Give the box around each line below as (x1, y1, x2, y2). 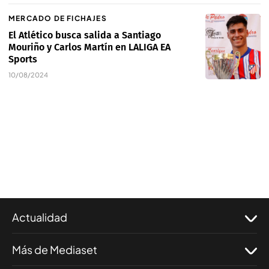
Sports (8, 53, 37, 65)
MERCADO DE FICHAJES (8, 14, 107, 23)
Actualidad (12, 210, 67, 225)
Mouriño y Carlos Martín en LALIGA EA (8, 41, 171, 53)
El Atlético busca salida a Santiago (8, 29, 161, 41)
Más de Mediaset (12, 243, 97, 257)
